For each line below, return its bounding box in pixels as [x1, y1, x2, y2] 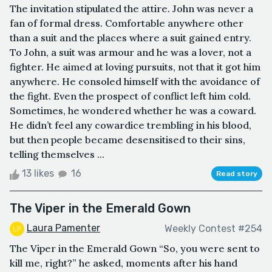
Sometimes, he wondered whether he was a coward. [10, 104, 256, 117]
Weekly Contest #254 [165, 222, 262, 234]
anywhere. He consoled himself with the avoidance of [10, 75, 260, 88]
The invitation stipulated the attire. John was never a [10, 2, 253, 15]
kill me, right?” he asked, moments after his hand [10, 257, 237, 270]
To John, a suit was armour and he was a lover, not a [10, 46, 251, 59]
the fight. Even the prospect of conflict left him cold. [10, 90, 251, 103]
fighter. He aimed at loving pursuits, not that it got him [10, 61, 260, 73]
